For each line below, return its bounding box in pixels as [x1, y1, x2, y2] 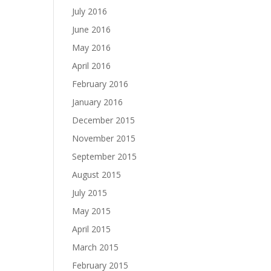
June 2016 [72, 24, 111, 35]
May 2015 [72, 205, 111, 217]
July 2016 [72, 5, 108, 17]
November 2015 [72, 132, 136, 144]
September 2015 [72, 151, 137, 162]
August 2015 [72, 169, 122, 180]
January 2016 [72, 96, 123, 108]
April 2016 [72, 60, 111, 71]
